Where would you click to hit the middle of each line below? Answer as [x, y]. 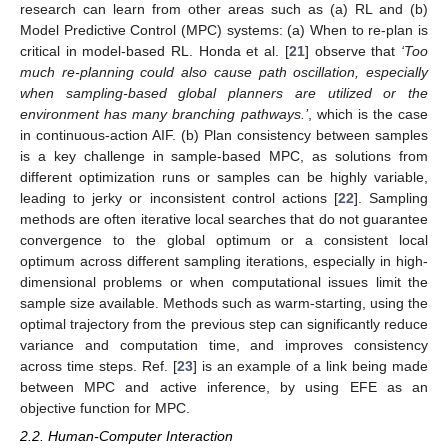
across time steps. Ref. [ [98, 365]
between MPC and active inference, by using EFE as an [224, 386]
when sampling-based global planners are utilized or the [224, 92]
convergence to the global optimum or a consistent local [224, 239]
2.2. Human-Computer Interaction [126, 436]
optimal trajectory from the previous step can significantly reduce [224, 323]
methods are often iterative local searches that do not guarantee [224, 218]
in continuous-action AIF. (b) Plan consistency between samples [224, 134]
